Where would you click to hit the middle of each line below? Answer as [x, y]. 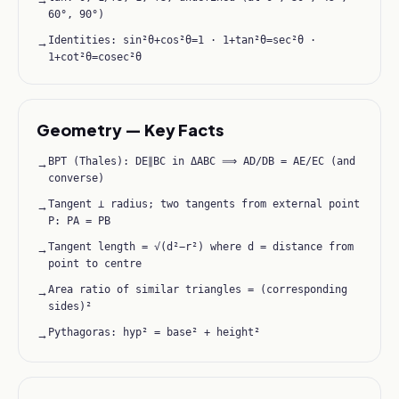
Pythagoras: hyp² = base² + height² [154, 332]
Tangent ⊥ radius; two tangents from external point [204, 204]
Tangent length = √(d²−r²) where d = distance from [201, 247]
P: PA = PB [79, 221]
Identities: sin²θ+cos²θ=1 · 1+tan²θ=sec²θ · [182, 40]
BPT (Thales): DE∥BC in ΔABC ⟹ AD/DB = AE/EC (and [202, 161]
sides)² [70, 306]
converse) [76, 178]
